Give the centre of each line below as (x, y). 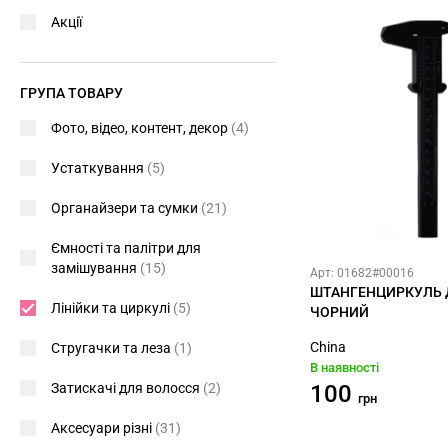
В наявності (344, 367)
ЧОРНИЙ (339, 312)
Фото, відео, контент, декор (141, 128)
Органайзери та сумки (126, 208)
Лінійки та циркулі (112, 308)
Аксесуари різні (103, 428)
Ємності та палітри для (126, 248)
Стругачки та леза (112, 348)
